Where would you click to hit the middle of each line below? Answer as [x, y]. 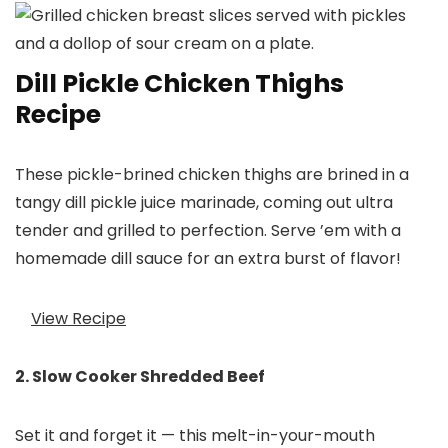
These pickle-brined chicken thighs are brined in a [212, 175]
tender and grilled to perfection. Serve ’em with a [208, 231]
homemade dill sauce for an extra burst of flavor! [208, 259]
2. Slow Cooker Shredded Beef [140, 377]
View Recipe [78, 318]
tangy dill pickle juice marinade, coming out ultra [204, 203]
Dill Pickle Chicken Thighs [179, 84]
